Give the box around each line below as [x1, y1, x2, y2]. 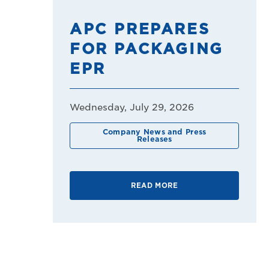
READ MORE [130, 181, 178, 190]
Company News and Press [102, 127, 207, 136]
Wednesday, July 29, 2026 [70, 102, 195, 113]
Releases [136, 134, 172, 144]
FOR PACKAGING [70, 40, 223, 58]
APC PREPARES [70, 20, 210, 38]
